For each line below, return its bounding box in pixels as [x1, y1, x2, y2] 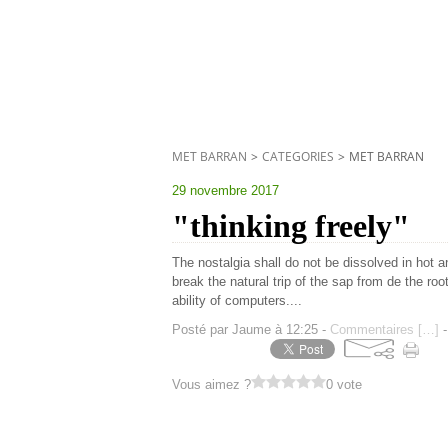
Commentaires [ [330, 322, 422, 337]
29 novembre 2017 [172, 183, 279, 198]
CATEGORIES [262, 148, 334, 165]
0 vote [326, 377, 362, 392]
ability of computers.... [172, 293, 302, 308]
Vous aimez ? [172, 377, 251, 392]
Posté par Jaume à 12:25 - [172, 322, 330, 337]
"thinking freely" [172, 208, 410, 244]
